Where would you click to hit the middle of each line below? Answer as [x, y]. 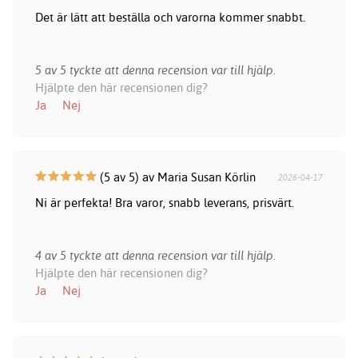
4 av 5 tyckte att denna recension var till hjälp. [155, 256]
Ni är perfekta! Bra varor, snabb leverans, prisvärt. [164, 203]
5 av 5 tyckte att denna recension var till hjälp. [155, 70]
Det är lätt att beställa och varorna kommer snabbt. [170, 18]
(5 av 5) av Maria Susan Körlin [176, 177]
